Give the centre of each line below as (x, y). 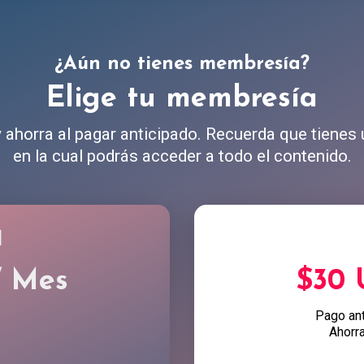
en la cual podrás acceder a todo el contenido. (182, 156)
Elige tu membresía (182, 99)
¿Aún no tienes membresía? (182, 64)
